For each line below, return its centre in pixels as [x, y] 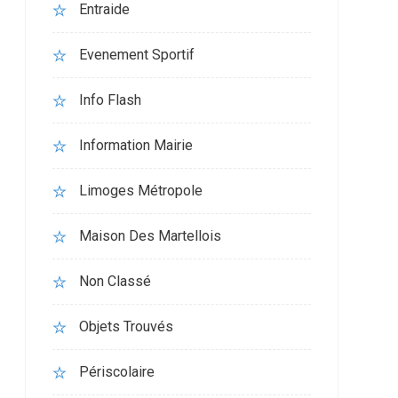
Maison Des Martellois [150, 236]
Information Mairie [135, 145]
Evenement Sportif [136, 55]
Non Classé [115, 281]
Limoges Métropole [140, 191]
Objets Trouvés [126, 326]
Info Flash [110, 100]
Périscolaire [116, 372]
